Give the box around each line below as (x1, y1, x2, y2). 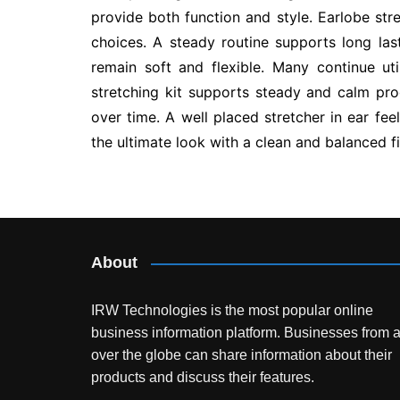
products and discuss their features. (91, 370, 314, 386)
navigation (90, 224, 221, 257)
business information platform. (91, 325, 280, 341)
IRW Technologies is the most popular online (91, 303, 373, 319)
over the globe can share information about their (91, 347, 392, 363)
